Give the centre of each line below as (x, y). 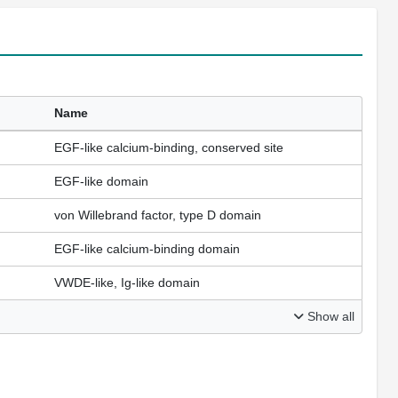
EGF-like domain (101, 182)
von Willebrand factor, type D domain (158, 215)
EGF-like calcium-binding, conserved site (169, 148)
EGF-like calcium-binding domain (147, 249)
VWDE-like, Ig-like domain (127, 283)
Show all (329, 317)
